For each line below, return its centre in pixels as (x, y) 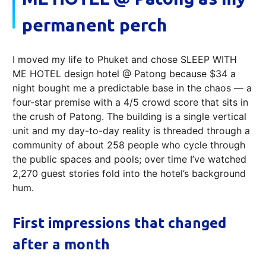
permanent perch (95, 25)
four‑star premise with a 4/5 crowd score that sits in (130, 102)
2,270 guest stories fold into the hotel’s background (129, 174)
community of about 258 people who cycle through (129, 145)
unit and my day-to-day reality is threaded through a (131, 131)
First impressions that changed (119, 223)
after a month (61, 245)
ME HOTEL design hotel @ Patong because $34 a (124, 74)
